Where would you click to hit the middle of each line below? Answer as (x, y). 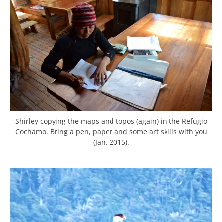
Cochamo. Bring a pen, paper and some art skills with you (111, 132)
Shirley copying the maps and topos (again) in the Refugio (111, 121)
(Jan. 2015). (111, 142)
